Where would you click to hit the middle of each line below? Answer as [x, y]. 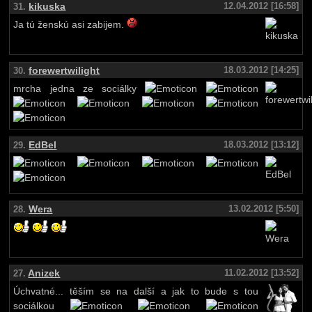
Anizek [44, 273]
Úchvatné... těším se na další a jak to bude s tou [136, 292]
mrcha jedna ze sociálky [79, 89]
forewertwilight [64, 71]
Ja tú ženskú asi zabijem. [70, 25]
